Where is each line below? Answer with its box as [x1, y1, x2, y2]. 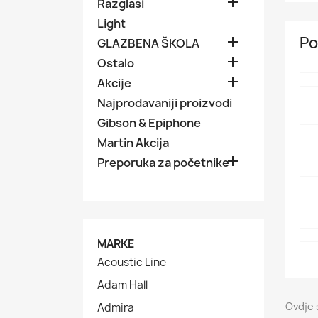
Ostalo [97, 55, 134, 71]
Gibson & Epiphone [97, 115, 201, 131]
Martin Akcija [97, 135, 169, 150]
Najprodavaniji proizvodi [97, 95, 232, 111]
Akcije [97, 75, 131, 91]
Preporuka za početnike [97, 155, 229, 170]
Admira [97, 300, 134, 315]
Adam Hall [97, 278, 148, 292]
